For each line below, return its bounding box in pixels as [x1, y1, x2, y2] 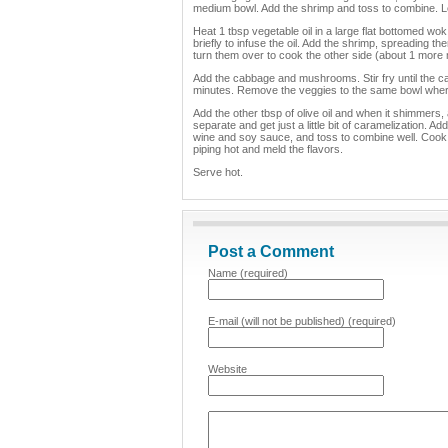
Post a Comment [208, 243, 334, 260]
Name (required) [208, 267, 288, 279]
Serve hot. [193, 166, 243, 178]
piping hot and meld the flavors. [193, 143, 343, 155]
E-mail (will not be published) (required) [208, 315, 396, 327]
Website [208, 363, 247, 375]
